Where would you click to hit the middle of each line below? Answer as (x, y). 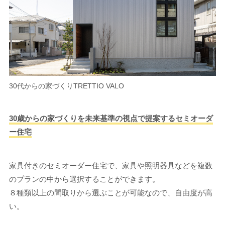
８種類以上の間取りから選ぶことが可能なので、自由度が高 (110, 192)
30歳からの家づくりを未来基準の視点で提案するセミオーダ (111, 118)
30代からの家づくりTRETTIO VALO (66, 86)
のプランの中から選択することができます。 (84, 179)
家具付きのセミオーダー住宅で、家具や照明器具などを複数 (110, 165)
